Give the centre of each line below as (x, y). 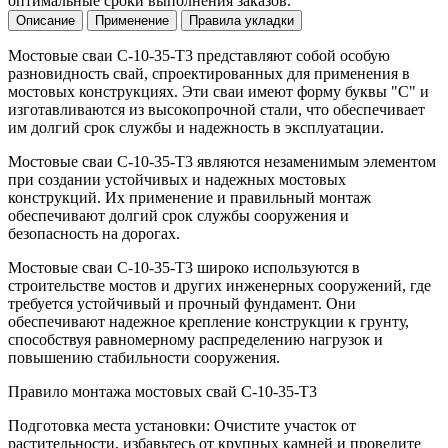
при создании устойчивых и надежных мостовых (177, 179)
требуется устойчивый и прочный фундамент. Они (182, 303)
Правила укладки (241, 20)
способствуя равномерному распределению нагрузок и (195, 339)
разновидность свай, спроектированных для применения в (209, 73)
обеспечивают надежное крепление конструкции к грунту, (208, 321)
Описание (45, 20)
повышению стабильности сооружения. (144, 357)
